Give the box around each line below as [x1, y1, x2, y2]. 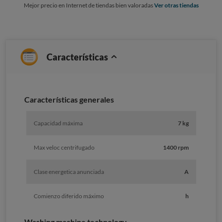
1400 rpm [163, 144, 189, 152]
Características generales [24, 95, 114, 105]
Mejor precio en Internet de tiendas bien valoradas [23, 1, 154, 9]
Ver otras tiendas [154, 1, 199, 9]
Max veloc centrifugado [33, 144, 95, 152]
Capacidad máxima [33, 119, 83, 127]
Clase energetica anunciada [33, 168, 104, 176]
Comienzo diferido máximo [33, 192, 104, 200]
